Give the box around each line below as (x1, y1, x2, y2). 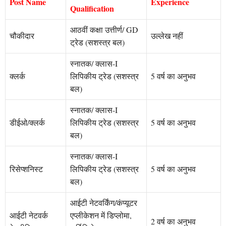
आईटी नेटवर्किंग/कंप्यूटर (70, 197, 137, 208)
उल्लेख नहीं (151, 30, 183, 41)
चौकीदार (10, 30, 34, 41)
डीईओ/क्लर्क (10, 117, 45, 128)
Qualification (70, 3, 117, 15)
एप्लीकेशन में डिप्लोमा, (70, 210, 132, 221)
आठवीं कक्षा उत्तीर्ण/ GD (70, 24, 138, 35)
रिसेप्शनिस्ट (10, 163, 43, 175)
